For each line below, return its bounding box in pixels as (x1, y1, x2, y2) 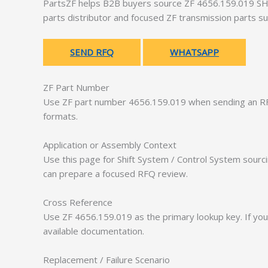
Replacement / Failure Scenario (43, 253, 170, 266)
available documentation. (43, 224, 144, 237)
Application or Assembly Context (43, 138, 176, 151)
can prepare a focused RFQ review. (43, 167, 188, 179)
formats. (43, 109, 78, 122)
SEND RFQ (70, 45, 114, 58)
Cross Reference (43, 196, 112, 208)
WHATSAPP (170, 45, 219, 58)
